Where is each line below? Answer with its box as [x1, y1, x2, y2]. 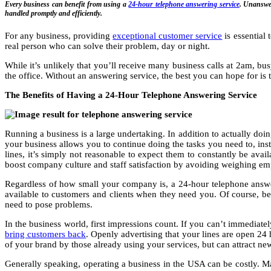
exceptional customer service [113, 30, 223, 41]
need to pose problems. [5, 199, 93, 209]
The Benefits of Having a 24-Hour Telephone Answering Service [5, 90, 257, 100]
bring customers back [5, 229, 87, 239]
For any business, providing [5, 30, 113, 41]
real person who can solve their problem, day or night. [5, 41, 210, 51]
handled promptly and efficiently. [5, 8, 102, 18]
